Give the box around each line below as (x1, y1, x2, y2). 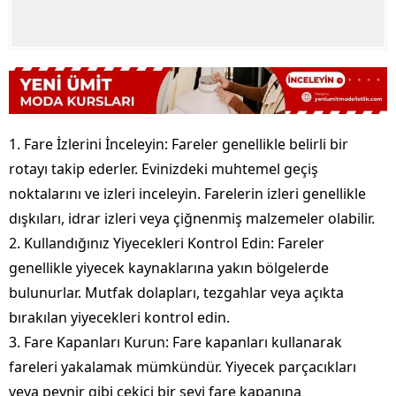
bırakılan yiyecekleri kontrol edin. (9, 308, 230, 328)
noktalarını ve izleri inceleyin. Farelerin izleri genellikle (9, 184, 366, 204)
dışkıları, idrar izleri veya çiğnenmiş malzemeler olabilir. (9, 209, 375, 229)
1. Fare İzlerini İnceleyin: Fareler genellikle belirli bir (9, 134, 348, 155)
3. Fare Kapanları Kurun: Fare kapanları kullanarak (9, 332, 342, 353)
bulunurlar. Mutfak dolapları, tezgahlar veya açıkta (9, 283, 344, 303)
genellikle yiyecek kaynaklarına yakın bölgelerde (9, 258, 329, 278)
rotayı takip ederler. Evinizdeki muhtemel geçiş (9, 159, 318, 179)
